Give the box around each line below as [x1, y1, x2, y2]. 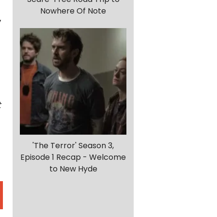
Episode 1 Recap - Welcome [20, 152, 126, 163]
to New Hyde [49, 163, 97, 175]
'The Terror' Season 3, [32, 140, 114, 152]
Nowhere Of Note [40, 5, 106, 17]
